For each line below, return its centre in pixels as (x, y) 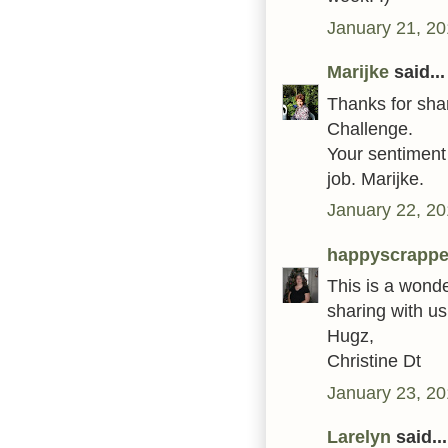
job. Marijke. (375, 178)
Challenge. (370, 128)
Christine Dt (374, 361)
